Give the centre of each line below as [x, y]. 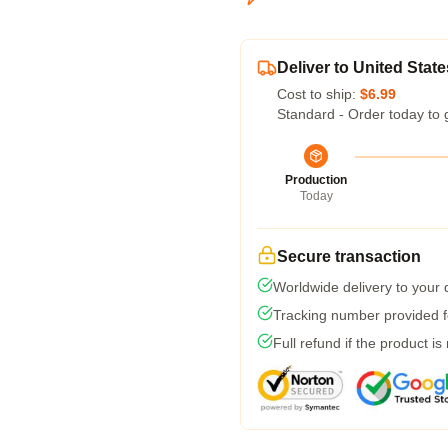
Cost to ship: [318, 94]
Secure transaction [349, 256]
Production [316, 180]
